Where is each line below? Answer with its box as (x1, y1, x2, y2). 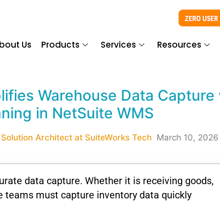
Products (41, 39, 80, 51)
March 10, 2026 (156, 132, 219, 142)
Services (101, 39, 137, 51)
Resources (157, 39, 202, 51)
